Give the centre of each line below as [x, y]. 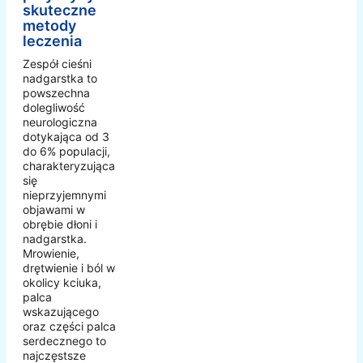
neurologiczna [60, 122]
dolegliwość [54, 107]
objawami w [54, 209]
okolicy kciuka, [62, 282]
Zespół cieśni [57, 63]
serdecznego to [64, 340]
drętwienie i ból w [69, 267]
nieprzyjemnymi [64, 194]
